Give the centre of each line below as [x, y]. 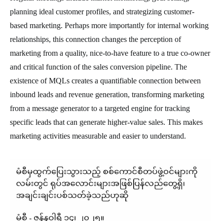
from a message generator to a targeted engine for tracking [100, 108]
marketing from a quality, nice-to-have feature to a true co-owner [110, 53]
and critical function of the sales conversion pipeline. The [98, 67]
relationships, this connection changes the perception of [95, 39]
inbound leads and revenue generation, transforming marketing [107, 94]
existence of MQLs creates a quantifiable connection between [105, 80]
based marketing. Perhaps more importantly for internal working [109, 25]
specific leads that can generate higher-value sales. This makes [106, 122]
